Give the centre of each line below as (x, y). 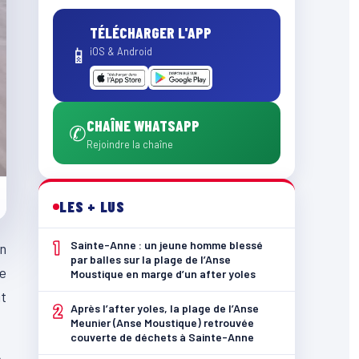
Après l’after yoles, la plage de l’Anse (165, 308)
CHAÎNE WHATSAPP (143, 125)
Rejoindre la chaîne (130, 144)
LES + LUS (92, 206)
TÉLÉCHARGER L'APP (151, 32)
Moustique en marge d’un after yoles (163, 274)
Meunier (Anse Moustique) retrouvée (162, 323)
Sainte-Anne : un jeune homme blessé (167, 245)
